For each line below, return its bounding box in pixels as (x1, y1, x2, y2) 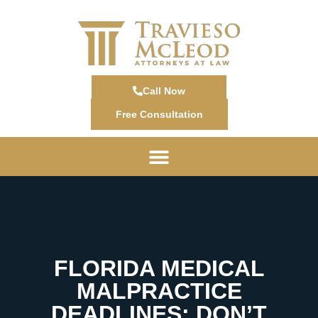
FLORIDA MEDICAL (53, 255, 265, 281)
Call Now (143, 85, 185, 97)
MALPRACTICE (76, 278, 242, 304)
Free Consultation (115, 109, 203, 121)
